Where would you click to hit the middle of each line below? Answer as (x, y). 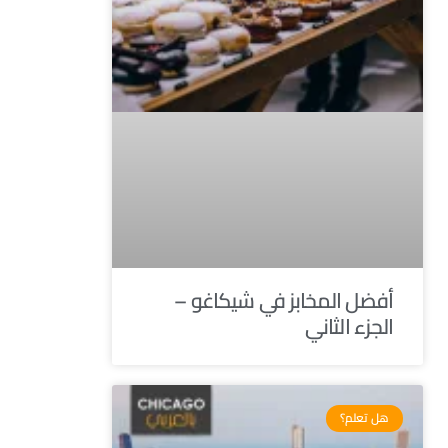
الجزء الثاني (349, 327)
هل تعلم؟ (365, 418)
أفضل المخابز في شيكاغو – (284, 301)
